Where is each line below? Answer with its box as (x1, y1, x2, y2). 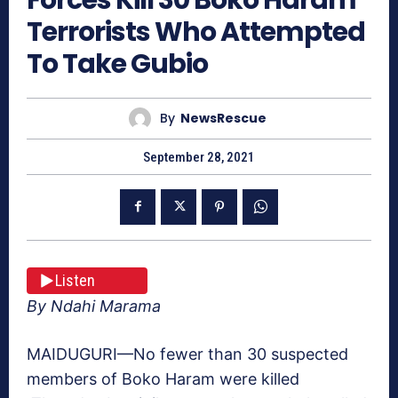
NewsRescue (180, 109, 267, 128)
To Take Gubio (27, 44, 208, 83)
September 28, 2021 (143, 148, 255, 165)
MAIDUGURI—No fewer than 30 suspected (27, 344, 348, 363)
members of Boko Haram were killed (27, 369, 299, 388)
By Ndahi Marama (27, 296, 161, 315)
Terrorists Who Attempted (27, 12, 365, 51)
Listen (55, 271, 95, 291)
